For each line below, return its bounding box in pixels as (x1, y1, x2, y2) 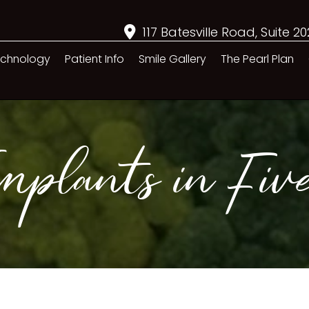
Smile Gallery (138, 50, 206, 67)
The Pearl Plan (220, 50, 294, 67)
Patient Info (65, 50, 125, 67)
